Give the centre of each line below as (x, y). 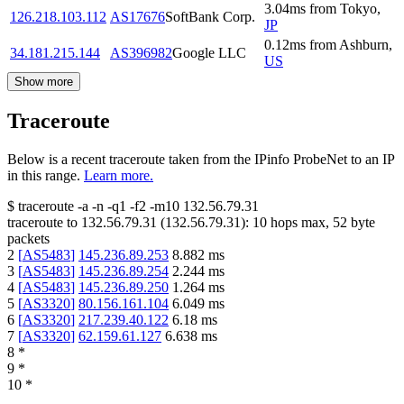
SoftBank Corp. (210, 16)
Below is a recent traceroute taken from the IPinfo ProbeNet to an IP (201, 159)
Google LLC (209, 52)
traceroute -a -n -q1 (72, 206)
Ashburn (364, 44)
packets (28, 238)
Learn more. (119, 175)
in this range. (44, 175)
